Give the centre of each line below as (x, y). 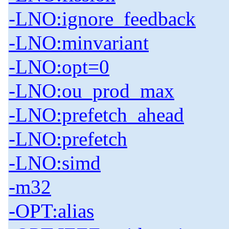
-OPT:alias (51, 211)
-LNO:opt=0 (59, 67)
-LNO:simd (55, 163)
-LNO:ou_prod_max (91, 91)
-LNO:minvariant (79, 43)
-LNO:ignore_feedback (102, 19)
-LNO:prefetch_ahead (96, 115)
